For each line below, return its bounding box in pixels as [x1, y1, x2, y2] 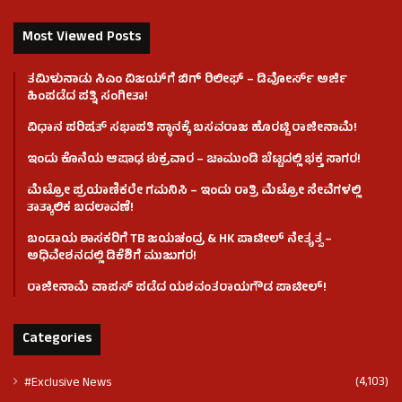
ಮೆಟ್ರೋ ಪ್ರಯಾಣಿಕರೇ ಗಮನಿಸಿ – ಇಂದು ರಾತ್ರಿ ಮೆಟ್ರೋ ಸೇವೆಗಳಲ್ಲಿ [27, 181, 361, 203]
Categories [22, 328, 92, 352]
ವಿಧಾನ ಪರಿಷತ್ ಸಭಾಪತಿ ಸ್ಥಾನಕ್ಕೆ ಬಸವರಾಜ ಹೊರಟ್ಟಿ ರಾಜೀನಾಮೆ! [27, 118, 357, 140]
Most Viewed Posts [22, 27, 141, 50]
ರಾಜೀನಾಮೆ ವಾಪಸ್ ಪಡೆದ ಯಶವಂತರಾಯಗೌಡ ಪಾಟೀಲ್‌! [27, 278, 327, 300]
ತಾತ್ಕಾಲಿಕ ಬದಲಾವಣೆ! [27, 198, 134, 220]
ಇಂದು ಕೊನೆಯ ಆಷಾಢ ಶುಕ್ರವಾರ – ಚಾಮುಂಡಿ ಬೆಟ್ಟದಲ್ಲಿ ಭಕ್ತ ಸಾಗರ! [27, 150, 361, 171]
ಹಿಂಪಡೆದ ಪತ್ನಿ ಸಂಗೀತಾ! [27, 87, 148, 109]
